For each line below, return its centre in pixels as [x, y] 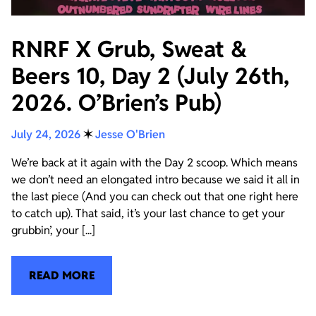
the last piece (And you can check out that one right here [155, 196]
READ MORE [62, 275]
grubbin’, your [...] [53, 230]
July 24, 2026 [46, 134]
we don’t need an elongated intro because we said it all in [156, 179]
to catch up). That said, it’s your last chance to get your [148, 213]
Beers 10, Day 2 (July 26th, [150, 75]
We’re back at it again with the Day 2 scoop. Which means [154, 162]
